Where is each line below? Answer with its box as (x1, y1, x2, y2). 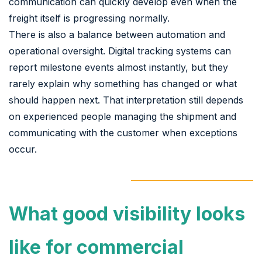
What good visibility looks (9, 202, 245, 225)
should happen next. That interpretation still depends (9, 94, 243, 106)
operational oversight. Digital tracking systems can (9, 44, 231, 57)
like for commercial (9, 235, 184, 258)
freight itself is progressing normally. (9, 12, 170, 24)
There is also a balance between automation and (9, 28, 225, 40)
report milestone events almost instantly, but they (9, 61, 228, 73)
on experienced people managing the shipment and (9, 110, 236, 122)
